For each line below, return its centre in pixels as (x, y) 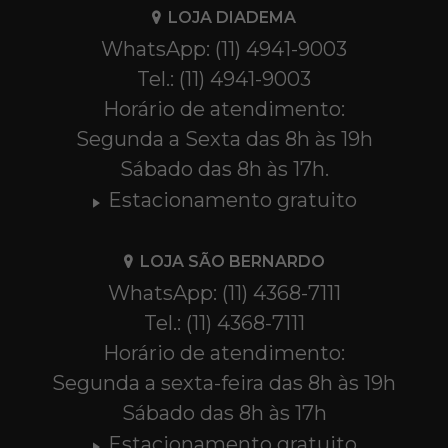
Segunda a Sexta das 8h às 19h (224, 139)
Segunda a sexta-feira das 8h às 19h (224, 383)
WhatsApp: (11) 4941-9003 (224, 49)
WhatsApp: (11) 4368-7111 (224, 293)
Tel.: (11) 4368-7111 (224, 323)
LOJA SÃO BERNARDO (232, 262)
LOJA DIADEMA (232, 18)
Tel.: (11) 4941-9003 (224, 79)
